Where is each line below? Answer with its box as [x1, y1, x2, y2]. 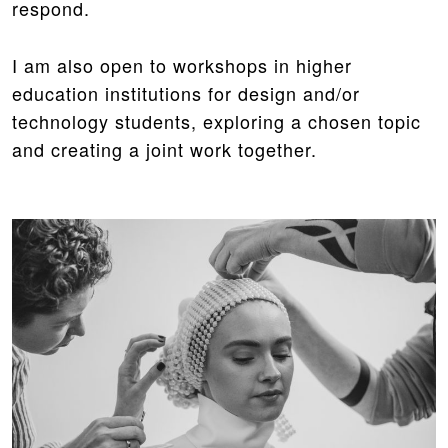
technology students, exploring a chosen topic [12, 108, 421, 135]
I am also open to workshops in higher [12, 52, 352, 79]
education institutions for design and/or [12, 80, 360, 107]
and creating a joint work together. [12, 136, 317, 163]
